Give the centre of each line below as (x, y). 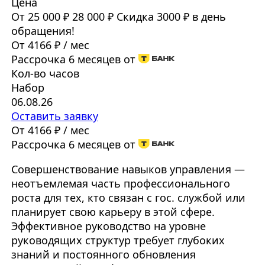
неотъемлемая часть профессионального (120, 184)
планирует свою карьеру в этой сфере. (113, 212)
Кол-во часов (45, 74)
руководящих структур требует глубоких (118, 240)
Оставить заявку (54, 116)
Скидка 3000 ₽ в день (171, 17)
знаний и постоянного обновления (103, 255)
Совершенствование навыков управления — (128, 169)
